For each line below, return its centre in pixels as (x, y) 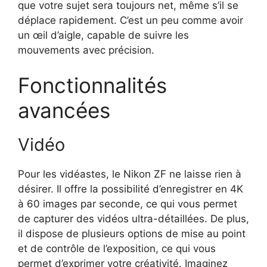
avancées (64, 111)
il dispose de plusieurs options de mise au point (132, 234)
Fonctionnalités (92, 86)
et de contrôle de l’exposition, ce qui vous (117, 249)
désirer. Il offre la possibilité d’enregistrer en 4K (131, 189)
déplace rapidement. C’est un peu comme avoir (131, 20)
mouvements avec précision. (86, 50)
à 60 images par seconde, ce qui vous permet (128, 204)
